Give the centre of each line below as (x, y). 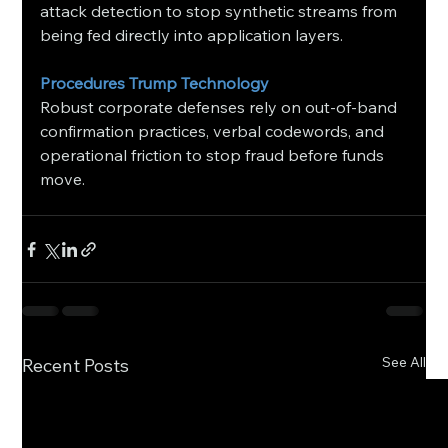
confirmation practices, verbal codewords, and (214, 131)
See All (403, 362)
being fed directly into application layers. (192, 35)
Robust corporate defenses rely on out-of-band (221, 107)
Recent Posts (76, 366)
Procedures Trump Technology (155, 83)
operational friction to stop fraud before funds (214, 155)
